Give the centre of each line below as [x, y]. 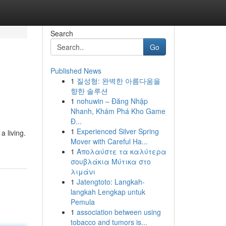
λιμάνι [83, 172]
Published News [76, 71]
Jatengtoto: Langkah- [110, 182]
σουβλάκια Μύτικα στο [110, 161]
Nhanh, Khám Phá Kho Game [118, 111]
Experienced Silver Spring [118, 131]
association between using [119, 212]
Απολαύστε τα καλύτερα [121, 151]
